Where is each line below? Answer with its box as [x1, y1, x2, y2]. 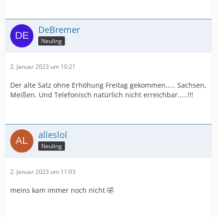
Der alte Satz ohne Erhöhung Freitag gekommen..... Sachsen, [10, 80, 206, 90]
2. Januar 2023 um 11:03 [10, 168, 76, 176]
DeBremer [38, 24, 80, 35]
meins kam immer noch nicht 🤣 [10, 186, 114, 195]
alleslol [38, 129, 67, 140]
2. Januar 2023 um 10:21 [10, 62, 76, 71]
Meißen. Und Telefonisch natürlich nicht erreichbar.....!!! [10, 90, 193, 99]
